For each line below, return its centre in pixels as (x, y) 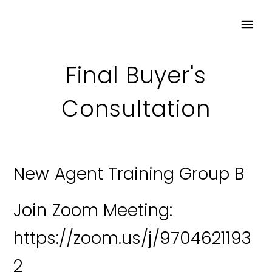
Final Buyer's (136, 75)
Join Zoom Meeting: (93, 211)
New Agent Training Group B (129, 174)
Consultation (136, 108)
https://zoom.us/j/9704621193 (133, 239)
